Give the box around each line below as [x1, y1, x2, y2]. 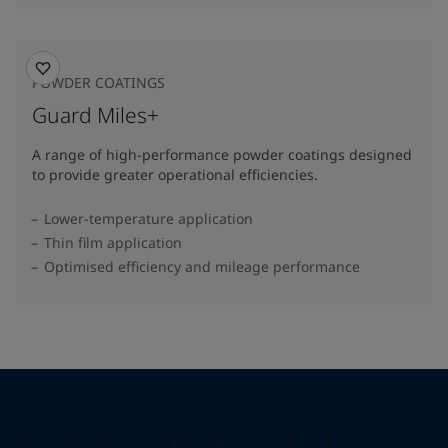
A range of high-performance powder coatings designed [32, 145, 412, 164]
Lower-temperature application [44, 209, 253, 228]
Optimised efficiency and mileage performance [44, 257, 360, 276]
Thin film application [44, 233, 182, 252]
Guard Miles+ [32, 101, 159, 129]
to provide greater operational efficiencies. [32, 165, 318, 184]
